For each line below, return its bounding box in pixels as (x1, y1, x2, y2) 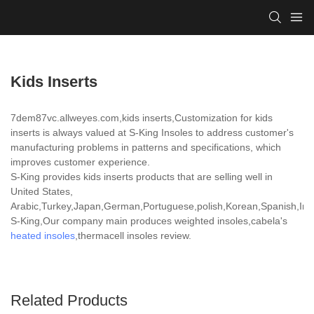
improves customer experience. (11, 156, 150, 168)
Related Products (11, 291, 128, 309)
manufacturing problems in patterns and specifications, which (11, 141, 281, 153)
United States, (11, 185, 73, 197)
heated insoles (11, 229, 75, 241)
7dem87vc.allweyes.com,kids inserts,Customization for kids (11, 111, 273, 123)
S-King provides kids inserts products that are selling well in (11, 170, 273, 182)
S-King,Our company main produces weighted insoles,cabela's (11, 214, 287, 226)
